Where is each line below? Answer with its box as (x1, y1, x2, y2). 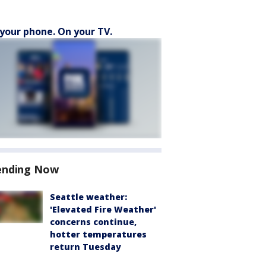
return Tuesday (50, 241, 121, 252)
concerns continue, (50, 216, 137, 227)
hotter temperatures (50, 229, 147, 240)
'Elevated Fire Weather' (50, 204, 156, 215)
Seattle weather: (50, 191, 127, 202)
